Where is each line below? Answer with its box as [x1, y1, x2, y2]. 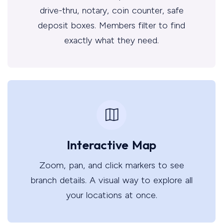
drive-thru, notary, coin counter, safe [39, 4, 184, 16]
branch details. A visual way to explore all [30, 174, 193, 186]
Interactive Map [66, 136, 157, 153]
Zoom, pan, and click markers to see [39, 159, 184, 171]
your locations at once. [66, 189, 157, 201]
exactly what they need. [64, 34, 159, 46]
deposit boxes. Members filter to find [38, 19, 185, 31]
